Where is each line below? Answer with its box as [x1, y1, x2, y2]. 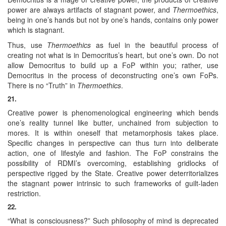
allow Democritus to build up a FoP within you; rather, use [8, 60, 218, 70]
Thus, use [8, 39, 47, 50]
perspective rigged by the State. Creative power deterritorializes [8, 167, 218, 178]
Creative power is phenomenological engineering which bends [8, 107, 218, 118]
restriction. [8, 188, 41, 198]
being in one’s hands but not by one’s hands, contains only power [8, 14, 218, 25]
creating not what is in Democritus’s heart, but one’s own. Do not [8, 49, 218, 60]
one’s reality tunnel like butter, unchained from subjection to [8, 117, 218, 128]
